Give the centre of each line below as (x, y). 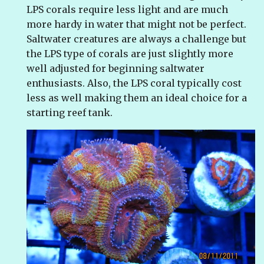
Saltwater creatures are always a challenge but (136, 39)
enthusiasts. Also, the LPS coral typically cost (134, 83)
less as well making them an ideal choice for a (137, 98)
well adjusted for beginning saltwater (115, 69)
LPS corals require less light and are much (127, 10)
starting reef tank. (70, 113)
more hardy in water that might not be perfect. (136, 24)
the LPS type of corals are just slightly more (130, 54)
